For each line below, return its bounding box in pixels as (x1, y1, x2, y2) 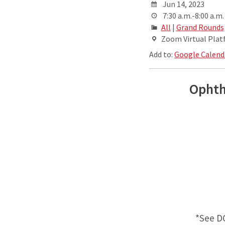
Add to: (149, 49, 175, 60)
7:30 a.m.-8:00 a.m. (161, 11, 224, 21)
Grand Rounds (176, 22, 224, 33)
